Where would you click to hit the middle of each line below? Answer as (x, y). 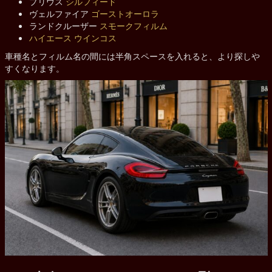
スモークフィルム (133, 25)
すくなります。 (34, 68)
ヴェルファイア (60, 13)
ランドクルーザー (64, 25)
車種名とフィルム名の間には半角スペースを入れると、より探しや (132, 56)
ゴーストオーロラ (125, 13)
